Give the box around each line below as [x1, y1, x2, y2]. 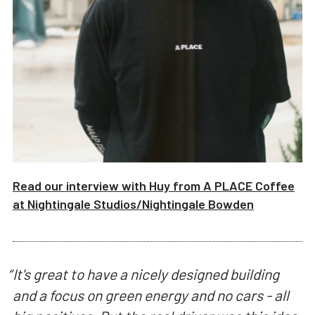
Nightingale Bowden [141, 195, 254, 212]
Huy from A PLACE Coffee [148, 177, 295, 193]
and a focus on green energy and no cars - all [12, 286, 289, 304]
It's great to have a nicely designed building [12, 265, 279, 283]
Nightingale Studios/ [27, 195, 142, 212]
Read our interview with [12, 177, 149, 193]
